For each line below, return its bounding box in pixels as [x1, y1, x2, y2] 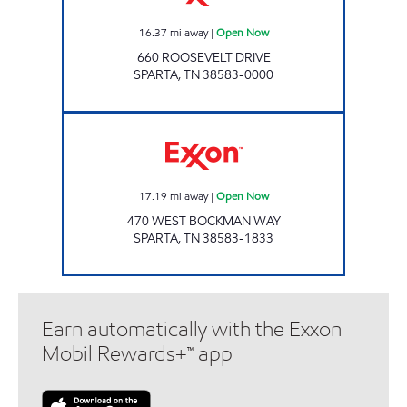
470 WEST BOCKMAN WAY [126, 212, 281, 230]
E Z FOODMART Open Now [203, 113, 327, 128]
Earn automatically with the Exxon [42, 315, 342, 342]
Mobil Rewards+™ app [42, 340, 233, 367]
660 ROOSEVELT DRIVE [136, 48, 271, 66]
